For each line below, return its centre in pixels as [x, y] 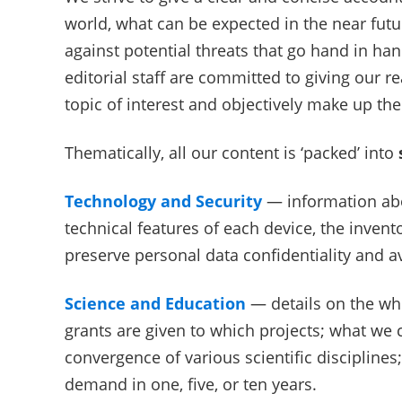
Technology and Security [163, 201]
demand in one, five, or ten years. [191, 384]
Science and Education [155, 303]
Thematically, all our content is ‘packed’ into [232, 153]
